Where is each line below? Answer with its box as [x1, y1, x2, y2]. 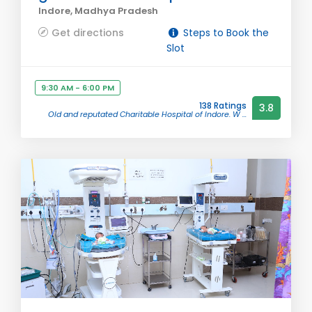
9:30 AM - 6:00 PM [41, 82, 114, 93]
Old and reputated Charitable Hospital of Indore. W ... [48, 109, 247, 120]
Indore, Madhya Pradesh [38, 4, 158, 17]
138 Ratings [199, 100, 247, 111]
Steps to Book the [180, 26, 269, 40]
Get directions [52, 26, 124, 40]
